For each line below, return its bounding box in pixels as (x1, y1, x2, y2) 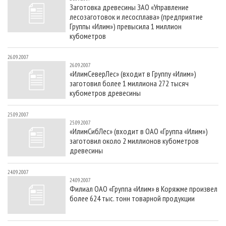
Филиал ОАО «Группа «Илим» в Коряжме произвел (70, 184, 217, 194)
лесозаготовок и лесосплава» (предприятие (70, 12, 203, 22)
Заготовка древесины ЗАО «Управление (70, 2, 189, 13)
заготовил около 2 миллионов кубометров (70, 135, 199, 146)
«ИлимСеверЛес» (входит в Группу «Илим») (70, 68, 196, 79)
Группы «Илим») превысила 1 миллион (70, 21, 182, 32)
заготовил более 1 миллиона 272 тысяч (70, 78, 189, 88)
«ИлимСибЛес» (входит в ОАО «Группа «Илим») (70, 126, 208, 136)
